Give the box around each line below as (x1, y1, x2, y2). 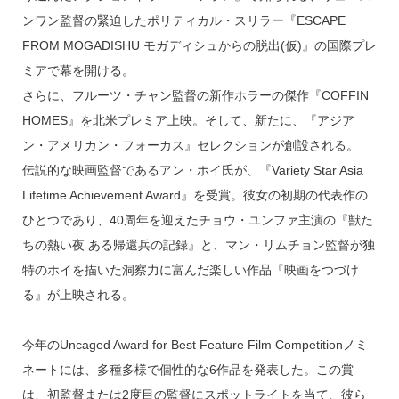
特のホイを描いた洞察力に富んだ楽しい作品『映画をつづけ (21, 263, 359, 278)
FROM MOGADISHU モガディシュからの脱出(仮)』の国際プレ (21, 38, 377, 53)
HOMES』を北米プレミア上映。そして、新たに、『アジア (21, 113, 354, 128)
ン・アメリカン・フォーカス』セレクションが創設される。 (21, 138, 359, 153)
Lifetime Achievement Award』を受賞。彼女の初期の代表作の (21, 188, 368, 203)
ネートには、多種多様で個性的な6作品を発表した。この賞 (21, 362, 354, 378)
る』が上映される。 (21, 288, 134, 303)
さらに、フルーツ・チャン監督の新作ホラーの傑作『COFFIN (21, 88, 369, 103)
